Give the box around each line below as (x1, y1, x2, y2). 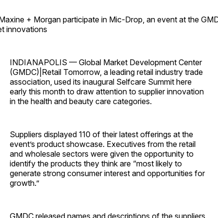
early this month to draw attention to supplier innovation (10, 87, 204, 97)
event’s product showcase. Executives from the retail (10, 139, 196, 149)
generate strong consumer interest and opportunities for (10, 168, 205, 179)
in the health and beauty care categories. (10, 96, 152, 107)
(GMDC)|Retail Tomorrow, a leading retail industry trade (10, 67, 203, 77)
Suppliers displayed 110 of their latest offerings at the (10, 129, 193, 140)
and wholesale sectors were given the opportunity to (10, 149, 194, 159)
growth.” (10, 178, 39, 188)
